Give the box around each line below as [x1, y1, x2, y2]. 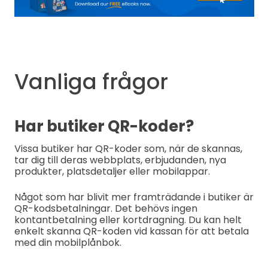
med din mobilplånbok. [14, 236, 121, 250]
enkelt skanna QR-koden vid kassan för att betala [14, 224, 249, 239]
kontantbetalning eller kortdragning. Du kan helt [14, 213, 242, 227]
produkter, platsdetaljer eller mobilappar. [14, 165, 210, 179]
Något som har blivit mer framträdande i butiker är [14, 190, 254, 205]
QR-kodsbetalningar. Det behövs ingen [14, 202, 197, 216]
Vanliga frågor [14, 66, 168, 96]
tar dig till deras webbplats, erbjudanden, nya [14, 153, 226, 167]
